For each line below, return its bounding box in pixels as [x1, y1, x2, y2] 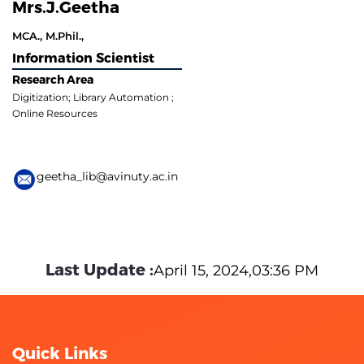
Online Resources [12, 106, 97, 119]
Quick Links [12, 342, 107, 362]
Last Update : [45, 258, 154, 279]
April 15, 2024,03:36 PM [154, 261, 318, 279]
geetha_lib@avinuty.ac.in [37, 168, 178, 184]
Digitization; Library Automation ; [12, 90, 174, 103]
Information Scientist [12, 49, 154, 65]
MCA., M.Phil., [12, 28, 84, 42]
